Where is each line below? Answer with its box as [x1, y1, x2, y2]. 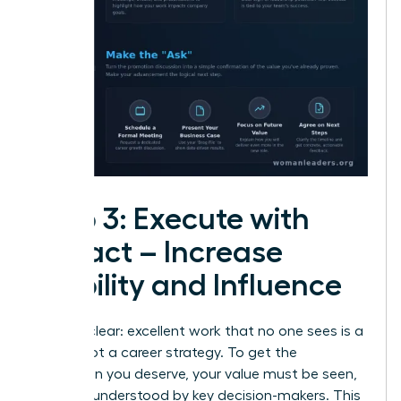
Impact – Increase [33, 236, 283, 268]
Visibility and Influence [33, 269, 342, 301]
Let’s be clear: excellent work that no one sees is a [33, 323, 363, 338]
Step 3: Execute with [33, 203, 310, 235]
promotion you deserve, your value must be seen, [33, 366, 357, 381]
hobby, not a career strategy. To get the [33, 345, 297, 360]
